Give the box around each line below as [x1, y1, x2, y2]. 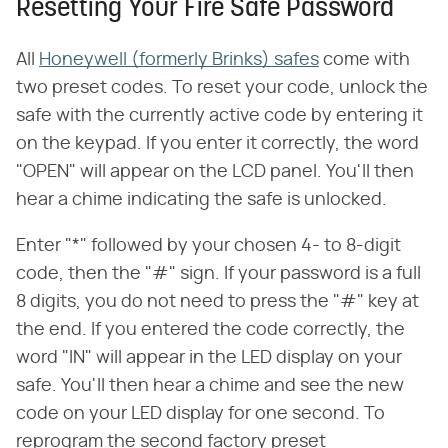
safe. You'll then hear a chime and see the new [16, 377, 404, 396]
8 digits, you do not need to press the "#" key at [16, 293, 419, 312]
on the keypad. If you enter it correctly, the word [16, 135, 419, 154]
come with [319, 51, 410, 70]
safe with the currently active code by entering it [16, 107, 423, 126]
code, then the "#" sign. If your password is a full [16, 265, 421, 284]
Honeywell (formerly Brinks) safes [39, 51, 319, 70]
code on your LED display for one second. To [16, 405, 385, 424]
